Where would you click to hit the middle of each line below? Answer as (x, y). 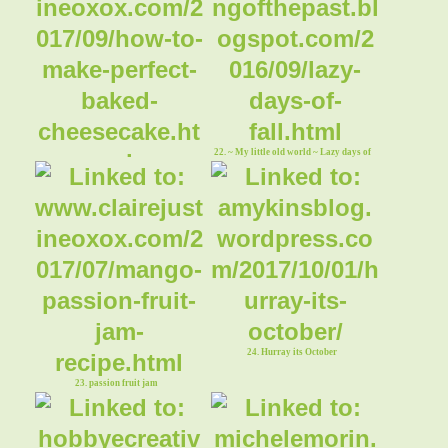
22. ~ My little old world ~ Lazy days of (292, 151)
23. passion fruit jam (116, 382)
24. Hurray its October (292, 351)
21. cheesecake (116, 182)
